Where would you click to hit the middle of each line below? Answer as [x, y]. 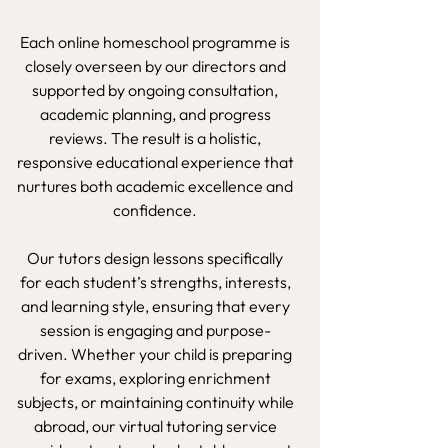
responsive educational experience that [155, 162]
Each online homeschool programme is [155, 42]
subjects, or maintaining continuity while [155, 402]
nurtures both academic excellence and [155, 186]
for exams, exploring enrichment [155, 378]
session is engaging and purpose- [155, 330]
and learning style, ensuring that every [155, 306]
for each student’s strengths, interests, [155, 282]
